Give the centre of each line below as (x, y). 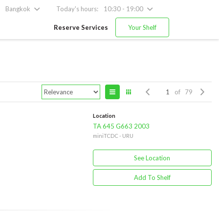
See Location (152, 158)
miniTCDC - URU (113, 136)
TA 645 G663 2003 (121, 126)
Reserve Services (81, 27)
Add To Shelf (152, 177)
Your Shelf (142, 27)
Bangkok (18, 9)
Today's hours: (77, 9)
